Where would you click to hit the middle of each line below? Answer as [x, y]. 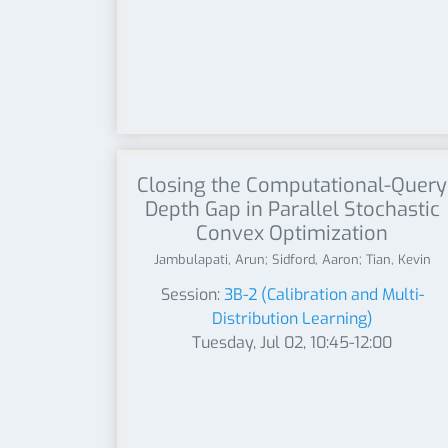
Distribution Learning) [292, 318]
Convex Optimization [292, 233]
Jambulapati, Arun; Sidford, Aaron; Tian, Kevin [292, 259]
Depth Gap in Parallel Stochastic [292, 209]
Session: [192, 294]
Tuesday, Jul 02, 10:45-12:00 [292, 342]
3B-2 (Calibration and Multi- [323, 294]
